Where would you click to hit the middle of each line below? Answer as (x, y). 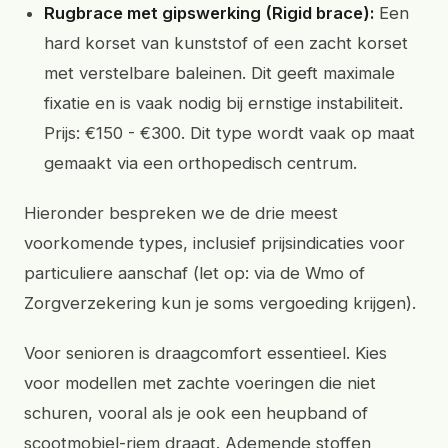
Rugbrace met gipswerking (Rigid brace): (209, 13)
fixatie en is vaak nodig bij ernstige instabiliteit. (223, 103)
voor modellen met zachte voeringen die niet (200, 383)
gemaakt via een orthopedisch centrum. (200, 163)
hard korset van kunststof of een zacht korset (226, 43)
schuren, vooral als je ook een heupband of (196, 413)
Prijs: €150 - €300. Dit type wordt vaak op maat (229, 133)
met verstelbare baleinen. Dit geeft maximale (219, 73)
